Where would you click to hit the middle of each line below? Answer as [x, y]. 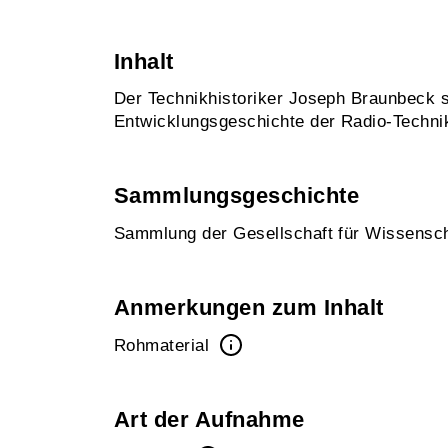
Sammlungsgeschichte [237, 195]
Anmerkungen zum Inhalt [249, 307]
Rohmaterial [164, 345]
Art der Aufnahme [209, 419]
